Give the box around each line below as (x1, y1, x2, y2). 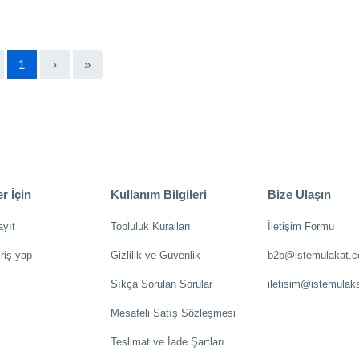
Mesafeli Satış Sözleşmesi (110, 307, 236, 319)
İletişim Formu (268, 220, 335, 232)
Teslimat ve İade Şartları (110, 336, 224, 348)
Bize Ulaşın (268, 188, 332, 201)
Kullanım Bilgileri (110, 188, 207, 201)
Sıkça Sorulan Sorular (110, 278, 212, 290)
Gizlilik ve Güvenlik (110, 249, 200, 261)
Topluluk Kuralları (110, 220, 191, 232)
